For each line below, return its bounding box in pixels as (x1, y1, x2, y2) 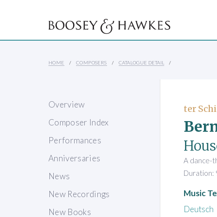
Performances (48, 135, 102, 146)
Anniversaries (48, 153, 101, 164)
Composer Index (48, 117, 109, 128)
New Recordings (48, 189, 110, 200)
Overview (48, 99, 85, 110)
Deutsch (184, 203, 214, 214)
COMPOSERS (76, 60, 107, 66)
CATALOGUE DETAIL (119, 60, 165, 66)
